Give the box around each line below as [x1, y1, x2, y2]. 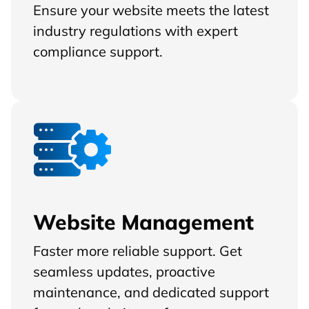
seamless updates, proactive [33, 262, 215, 281]
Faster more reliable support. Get [33, 241, 242, 260]
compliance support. [33, 41, 163, 60]
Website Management [33, 208, 254, 235]
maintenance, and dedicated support [33, 283, 269, 301]
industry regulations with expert [33, 21, 238, 39]
